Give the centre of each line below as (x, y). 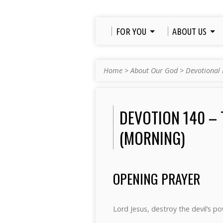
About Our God (154, 70)
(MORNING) (152, 138)
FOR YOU (131, 31)
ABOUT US (189, 31)
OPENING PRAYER (157, 178)
